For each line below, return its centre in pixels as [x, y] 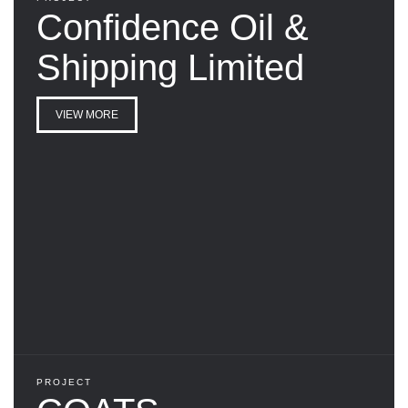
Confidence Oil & [173, 27]
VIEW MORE [87, 114]
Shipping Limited [170, 67]
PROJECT [64, 382]
